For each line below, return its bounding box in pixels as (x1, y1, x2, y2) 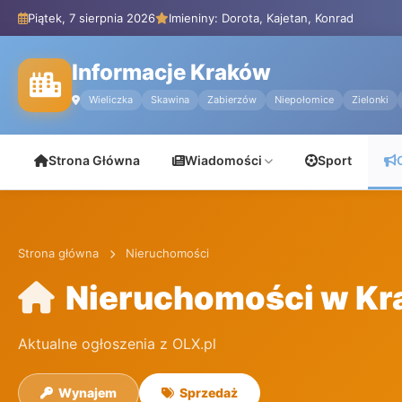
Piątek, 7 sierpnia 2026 (28, 11, 155, 25)
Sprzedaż (179, 385, 238, 400)
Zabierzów (207, 93, 257, 106)
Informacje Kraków (72, 59, 271, 85)
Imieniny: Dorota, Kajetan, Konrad (169, 11, 354, 25)
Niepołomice (275, 93, 334, 106)
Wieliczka (89, 93, 133, 106)
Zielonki (352, 93, 389, 106)
